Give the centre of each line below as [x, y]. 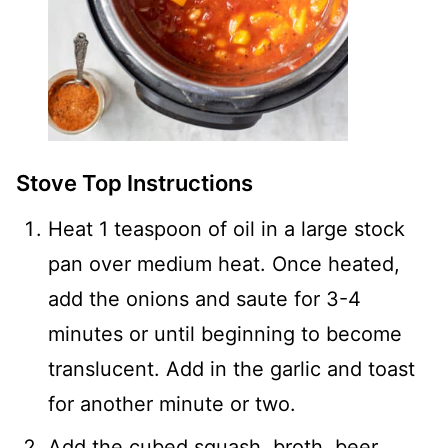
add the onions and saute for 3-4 [204, 298]
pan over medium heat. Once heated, [224, 263]
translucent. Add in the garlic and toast [231, 368]
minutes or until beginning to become [225, 333]
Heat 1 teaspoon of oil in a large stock [226, 228]
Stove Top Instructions [134, 182]
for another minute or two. [172, 403]
